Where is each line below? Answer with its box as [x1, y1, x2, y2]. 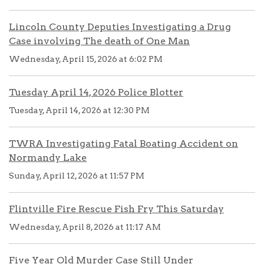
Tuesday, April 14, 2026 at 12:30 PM [9, 105, 150, 115]
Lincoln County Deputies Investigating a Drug [9, 21, 231, 32]
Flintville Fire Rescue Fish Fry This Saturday [9, 203, 224, 214]
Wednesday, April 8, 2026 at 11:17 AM [9, 222, 161, 232]
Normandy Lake [9, 152, 87, 163]
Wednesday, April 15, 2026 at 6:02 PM [9, 54, 163, 64]
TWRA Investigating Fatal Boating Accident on [9, 138, 238, 149]
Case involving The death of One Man [9, 35, 190, 47]
